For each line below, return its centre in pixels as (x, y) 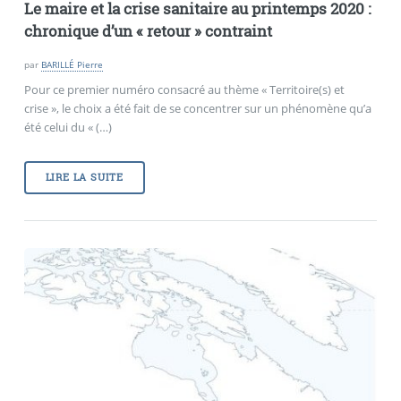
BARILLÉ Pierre (72, 65)
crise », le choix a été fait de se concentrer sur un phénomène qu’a (197, 109)
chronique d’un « (83, 31)
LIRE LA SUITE (85, 177)
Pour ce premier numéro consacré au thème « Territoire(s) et (184, 90)
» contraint (233, 31)
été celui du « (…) (68, 128)
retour (168, 31)
